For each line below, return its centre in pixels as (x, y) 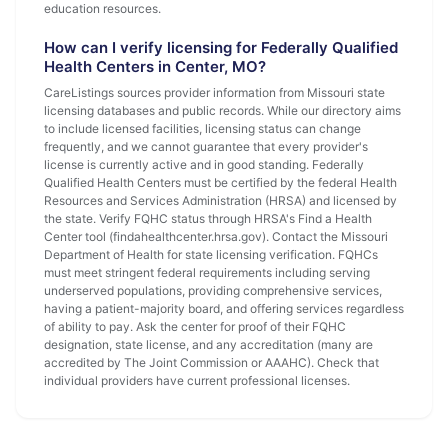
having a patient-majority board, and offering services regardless (224, 308)
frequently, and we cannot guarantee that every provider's (206, 146)
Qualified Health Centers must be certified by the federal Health (220, 182)
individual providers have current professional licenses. (197, 380)
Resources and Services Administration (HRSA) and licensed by (220, 200)
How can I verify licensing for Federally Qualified (221, 47)
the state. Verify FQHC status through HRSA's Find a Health (208, 218)
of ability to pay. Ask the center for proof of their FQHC (195, 326)
